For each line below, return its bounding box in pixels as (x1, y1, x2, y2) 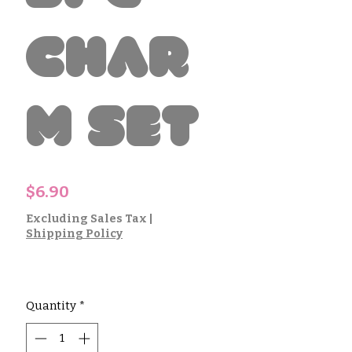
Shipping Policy (26, 227, 123, 241)
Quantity (26, 299, 76, 313)
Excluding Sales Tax (26, 212, 147, 226)
